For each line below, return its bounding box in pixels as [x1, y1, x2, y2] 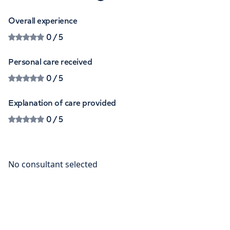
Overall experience [8, 15, 78, 26]
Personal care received [8, 56, 92, 67]
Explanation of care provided [8, 98, 116, 108]
